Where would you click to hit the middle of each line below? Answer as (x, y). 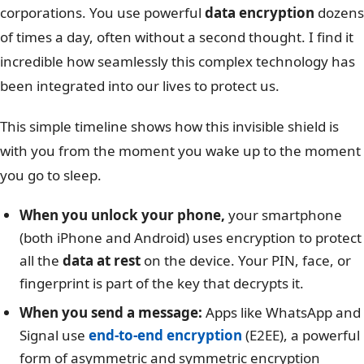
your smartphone (284, 215)
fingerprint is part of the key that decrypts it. (162, 284)
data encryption (260, 13)
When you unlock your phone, (122, 215)
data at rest (102, 261)
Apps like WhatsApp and (282, 313)
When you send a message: (111, 313)
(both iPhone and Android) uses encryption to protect (191, 238)
